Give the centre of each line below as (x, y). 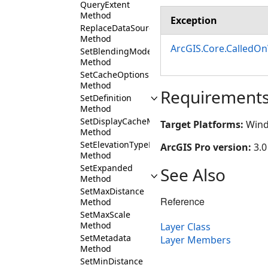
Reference (182, 201)
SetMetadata (106, 238)
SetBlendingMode (116, 51)
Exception (194, 20)
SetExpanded (106, 168)
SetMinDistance (112, 261)
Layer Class (185, 227)
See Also (193, 175)
